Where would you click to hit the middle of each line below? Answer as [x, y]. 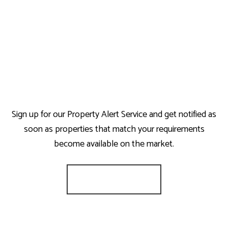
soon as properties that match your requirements [114, 129]
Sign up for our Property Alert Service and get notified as [114, 115]
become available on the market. [114, 144]
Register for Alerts [114, 179]
